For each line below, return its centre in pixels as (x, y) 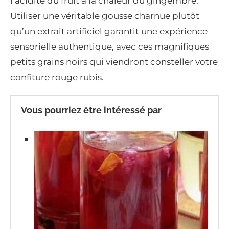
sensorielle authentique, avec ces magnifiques (110, 46)
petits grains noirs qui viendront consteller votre (114, 62)
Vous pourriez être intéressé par (91, 110)
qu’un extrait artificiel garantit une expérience (109, 31)
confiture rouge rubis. (57, 77)
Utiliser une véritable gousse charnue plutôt (105, 16)
